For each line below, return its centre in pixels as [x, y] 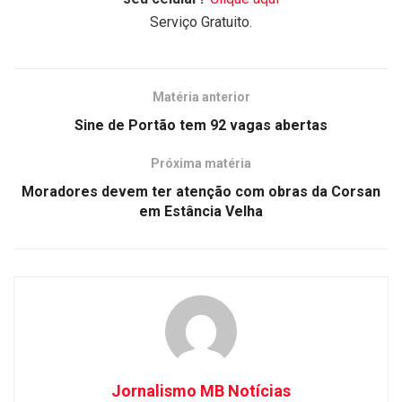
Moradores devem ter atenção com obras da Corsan [201, 191]
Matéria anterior [201, 96]
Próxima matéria [201, 163]
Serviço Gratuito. [201, 22]
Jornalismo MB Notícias [201, 390]
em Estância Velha [201, 211]
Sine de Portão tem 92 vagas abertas [201, 125]
